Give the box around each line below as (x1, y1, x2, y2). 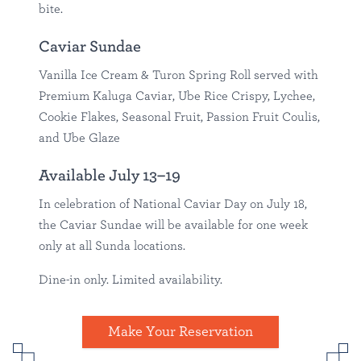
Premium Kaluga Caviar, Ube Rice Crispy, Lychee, (39, 89, 315, 103)
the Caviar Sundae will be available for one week (39, 218, 308, 232)
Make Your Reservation (108, 325, 253, 340)
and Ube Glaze (39, 131, 120, 145)
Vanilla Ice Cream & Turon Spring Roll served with (39, 68, 318, 82)
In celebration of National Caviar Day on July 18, (39, 197, 307, 211)
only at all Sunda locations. (39, 239, 185, 253)
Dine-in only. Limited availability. (39, 273, 222, 287)
